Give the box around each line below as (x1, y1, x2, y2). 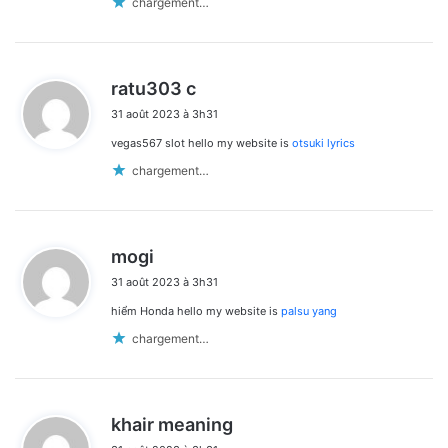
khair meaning (111, 414, 233, 436)
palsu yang (281, 304, 337, 319)
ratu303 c (111, 78, 196, 100)
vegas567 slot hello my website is (111, 136, 292, 151)
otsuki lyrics (292, 136, 355, 151)
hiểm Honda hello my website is (111, 304, 281, 319)
